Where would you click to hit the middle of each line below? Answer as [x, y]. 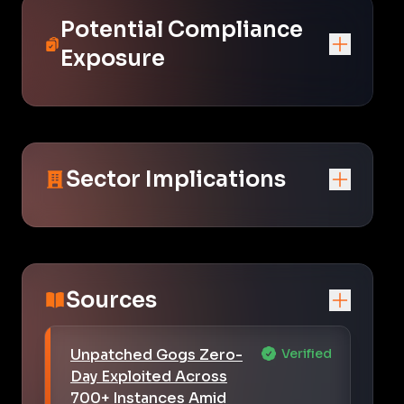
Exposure [113, 58]
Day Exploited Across [149, 376]
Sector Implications [176, 179]
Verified [307, 353]
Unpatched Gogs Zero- [156, 354]
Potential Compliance [182, 29]
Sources [111, 300]
